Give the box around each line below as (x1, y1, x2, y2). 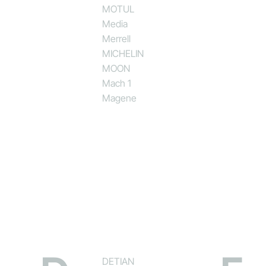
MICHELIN (102, 47, 144, 59)
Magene (102, 91, 137, 104)
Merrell (102, 32, 131, 45)
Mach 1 (102, 77, 132, 89)
